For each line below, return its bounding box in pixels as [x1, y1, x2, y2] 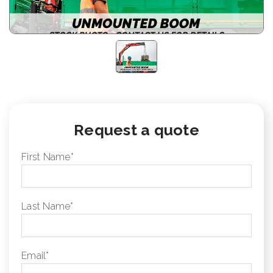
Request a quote [74, 120, 199, 139]
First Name [21, 151, 71, 163]
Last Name [21, 200, 71, 212]
